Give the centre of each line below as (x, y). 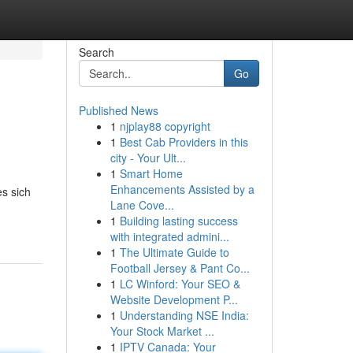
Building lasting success (178, 221)
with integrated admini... (169, 236)
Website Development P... (174, 299)
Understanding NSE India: (184, 315)
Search (96, 52)
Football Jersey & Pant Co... (180, 268)
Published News (118, 110)
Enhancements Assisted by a (182, 189)
